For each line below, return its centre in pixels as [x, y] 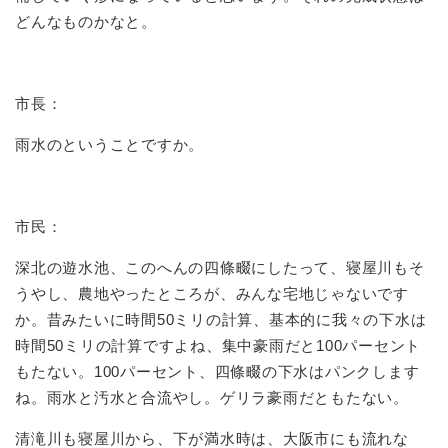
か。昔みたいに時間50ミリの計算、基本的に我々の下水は [221, 319]
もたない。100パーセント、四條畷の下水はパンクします [217, 371]
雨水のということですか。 [109, 144]
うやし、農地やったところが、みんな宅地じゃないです [212, 293]
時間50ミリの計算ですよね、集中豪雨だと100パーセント [218, 345]
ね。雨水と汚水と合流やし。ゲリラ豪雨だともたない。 [212, 397]
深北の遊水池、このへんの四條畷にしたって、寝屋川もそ [220, 267]
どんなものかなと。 [86, 21]
